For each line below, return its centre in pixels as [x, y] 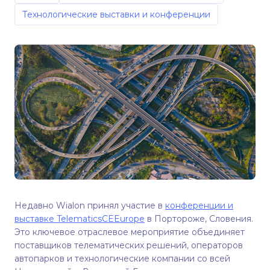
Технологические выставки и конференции [116, 14]
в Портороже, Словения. [199, 219]
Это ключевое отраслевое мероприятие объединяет [130, 232]
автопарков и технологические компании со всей [122, 259]
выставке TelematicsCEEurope [80, 219]
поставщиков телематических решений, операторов [129, 245]
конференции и [199, 206]
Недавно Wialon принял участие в [90, 206]
